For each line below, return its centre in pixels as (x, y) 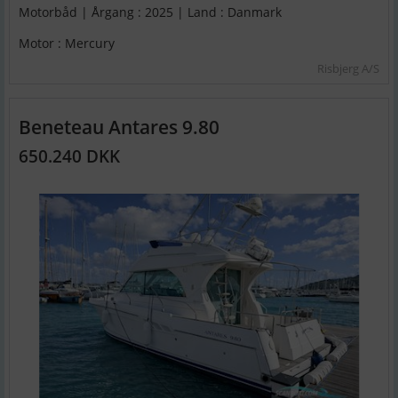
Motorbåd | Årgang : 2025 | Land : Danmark (150, 12)
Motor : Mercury (67, 44)
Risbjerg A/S (348, 69)
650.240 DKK (69, 156)
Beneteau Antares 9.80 (119, 127)
